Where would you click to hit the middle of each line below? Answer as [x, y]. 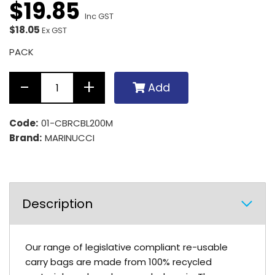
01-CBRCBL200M [77, 123]
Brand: [26, 138]
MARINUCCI [70, 138]
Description [57, 204]
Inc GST [99, 16]
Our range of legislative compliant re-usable [126, 247]
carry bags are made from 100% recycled [118, 262]
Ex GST [54, 30]
